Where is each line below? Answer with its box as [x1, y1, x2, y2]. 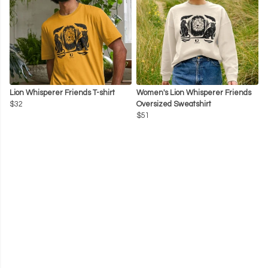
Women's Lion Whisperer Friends [136, 89, 251, 98]
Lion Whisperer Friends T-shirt [10, 89, 115, 98]
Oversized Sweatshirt [136, 100, 211, 109]
